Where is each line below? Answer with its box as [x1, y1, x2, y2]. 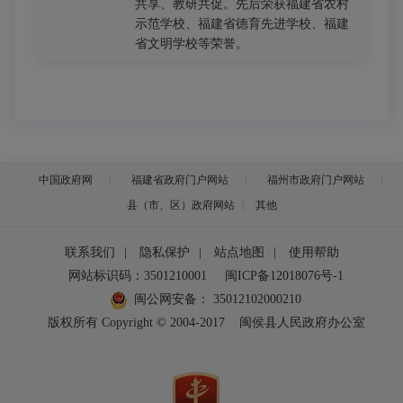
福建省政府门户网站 [131, 174, 228, 186]
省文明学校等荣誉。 [135, 37, 248, 50]
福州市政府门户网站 [267, 174, 364, 186]
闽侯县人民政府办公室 [238, 316, 365, 329]
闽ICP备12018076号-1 [225, 269, 344, 282]
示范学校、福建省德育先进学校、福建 [135, 17, 349, 31]
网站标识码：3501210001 [68, 269, 207, 282]
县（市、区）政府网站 [126, 199, 235, 211]
